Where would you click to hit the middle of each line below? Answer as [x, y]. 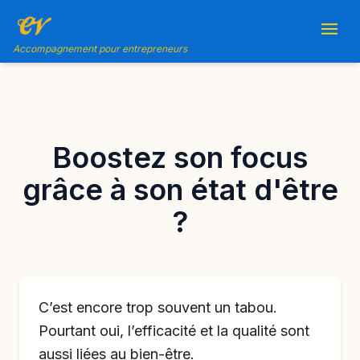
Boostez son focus [180, 157]
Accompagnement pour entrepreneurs [100, 49]
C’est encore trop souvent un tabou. [158, 307]
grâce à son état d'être [180, 190]
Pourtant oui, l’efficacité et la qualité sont [174, 331]
